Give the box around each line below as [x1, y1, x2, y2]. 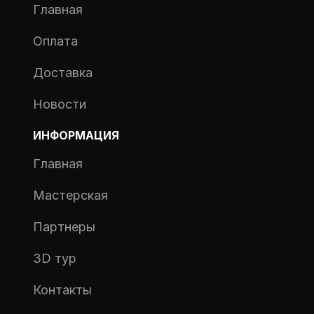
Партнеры [33, 219, 96, 235]
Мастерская [33, 188, 109, 203]
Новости [33, 97, 87, 112]
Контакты [33, 282, 93, 298]
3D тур [33, 251, 77, 266]
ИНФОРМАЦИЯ [33, 128, 120, 143]
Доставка [33, 65, 93, 81]
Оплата [33, 34, 78, 49]
